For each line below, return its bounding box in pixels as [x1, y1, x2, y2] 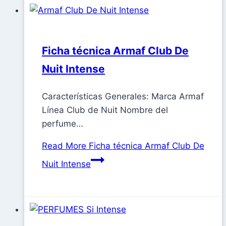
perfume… [42, 119, 83, 129]
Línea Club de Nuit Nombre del [42, 105, 168, 116]
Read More [42, 141, 86, 151]
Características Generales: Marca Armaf [42, 91, 204, 102]
